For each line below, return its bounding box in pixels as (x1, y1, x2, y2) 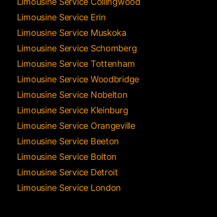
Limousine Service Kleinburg (16, 105, 128, 115)
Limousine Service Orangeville (16, 120, 135, 131)
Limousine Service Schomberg (16, 43, 137, 53)
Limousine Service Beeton (16, 136, 120, 146)
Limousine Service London (16, 182, 122, 193)
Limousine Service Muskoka (16, 27, 126, 38)
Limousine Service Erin (16, 12, 106, 22)
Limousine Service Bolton (16, 151, 117, 162)
